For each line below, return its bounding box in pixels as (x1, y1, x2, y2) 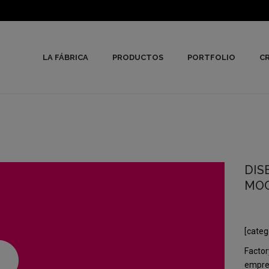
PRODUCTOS (112, 53, 163, 62)
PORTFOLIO (187, 53, 235, 62)
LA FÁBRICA (43, 53, 88, 62)
